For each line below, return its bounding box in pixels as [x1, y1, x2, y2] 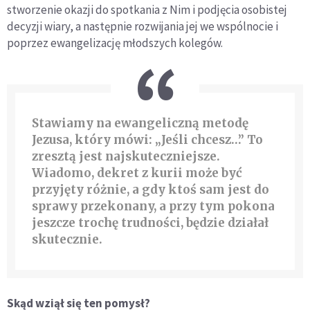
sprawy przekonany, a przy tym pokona [32, 198, 275, 214]
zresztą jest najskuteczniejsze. [32, 148, 220, 164]
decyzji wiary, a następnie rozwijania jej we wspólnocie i [7, 18, 278, 34]
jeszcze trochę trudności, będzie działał [32, 215, 268, 230]
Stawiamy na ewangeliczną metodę [32, 115, 248, 131]
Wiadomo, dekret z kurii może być [32, 165, 242, 181]
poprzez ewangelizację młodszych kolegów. [7, 35, 223, 51]
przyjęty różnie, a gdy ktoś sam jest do [32, 181, 269, 197]
